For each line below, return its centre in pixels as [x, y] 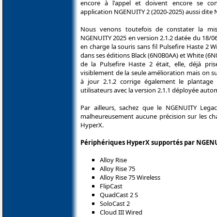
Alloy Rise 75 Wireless [130, 177]
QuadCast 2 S [119, 194]
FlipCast [111, 186]
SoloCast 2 [115, 203]
